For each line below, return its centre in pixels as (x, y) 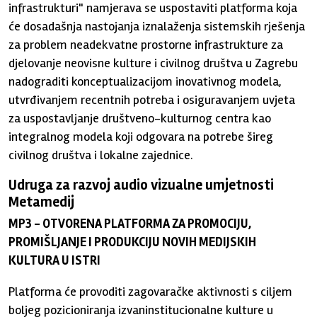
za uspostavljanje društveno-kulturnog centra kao (140, 118)
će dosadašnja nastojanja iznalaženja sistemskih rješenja (157, 26)
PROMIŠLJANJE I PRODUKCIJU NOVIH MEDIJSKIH (133, 242)
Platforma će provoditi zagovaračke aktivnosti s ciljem (151, 292)
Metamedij (42, 202)
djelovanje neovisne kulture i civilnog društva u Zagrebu (154, 63)
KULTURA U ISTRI (55, 260)
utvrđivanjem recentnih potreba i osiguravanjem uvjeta (152, 100)
